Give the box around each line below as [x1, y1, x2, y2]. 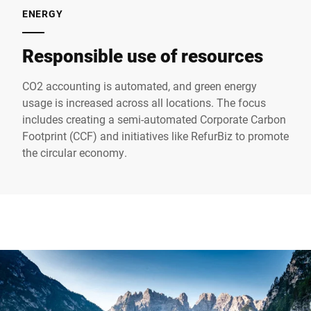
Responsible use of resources [22, 43, 263, 67]
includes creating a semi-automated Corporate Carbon [22, 111, 286, 126]
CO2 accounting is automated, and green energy [22, 78, 257, 93]
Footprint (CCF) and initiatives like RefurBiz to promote [22, 128, 289, 143]
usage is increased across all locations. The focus [22, 94, 266, 110]
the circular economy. [22, 144, 127, 160]
